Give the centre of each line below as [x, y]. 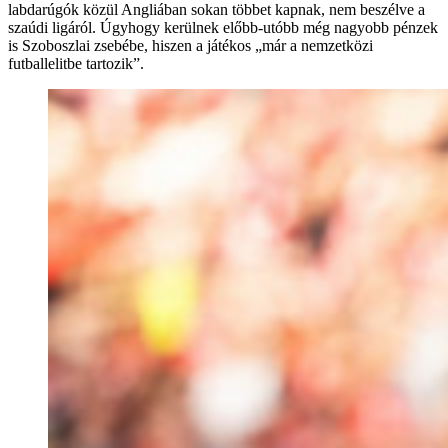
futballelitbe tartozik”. [76, 63]
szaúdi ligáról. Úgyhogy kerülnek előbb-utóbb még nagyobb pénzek [223, 27]
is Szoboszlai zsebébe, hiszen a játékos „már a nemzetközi [190, 45]
